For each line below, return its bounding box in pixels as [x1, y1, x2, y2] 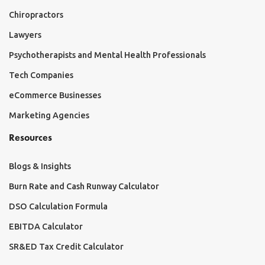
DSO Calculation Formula [9, 202, 108, 212]
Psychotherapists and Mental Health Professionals [9, 50, 206, 60]
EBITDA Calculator [9, 222, 83, 232]
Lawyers [9, 30, 41, 40]
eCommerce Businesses [9, 91, 101, 101]
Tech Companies [9, 70, 73, 80]
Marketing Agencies [9, 111, 89, 121]
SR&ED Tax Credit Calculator [9, 242, 124, 252]
